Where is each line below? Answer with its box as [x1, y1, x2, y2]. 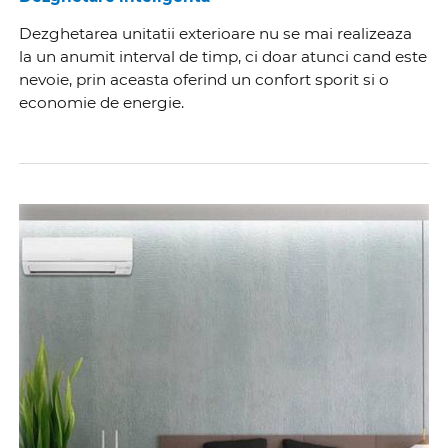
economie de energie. [19, 93, 185, 113]
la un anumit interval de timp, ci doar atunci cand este [19, 47, 428, 67]
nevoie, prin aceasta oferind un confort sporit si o [19, 70, 390, 90]
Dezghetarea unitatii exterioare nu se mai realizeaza [19, 24, 413, 44]
